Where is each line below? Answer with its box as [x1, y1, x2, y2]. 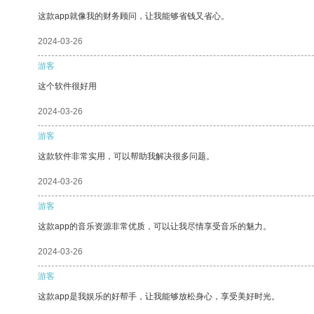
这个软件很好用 [38, 81, 97, 91]
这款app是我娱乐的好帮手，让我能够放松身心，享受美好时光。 [38, 291, 280, 301]
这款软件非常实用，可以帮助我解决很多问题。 [38, 151, 214, 161]
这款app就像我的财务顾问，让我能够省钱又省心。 [38, 11, 229, 21]
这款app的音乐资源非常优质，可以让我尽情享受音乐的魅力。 [38, 221, 271, 231]
